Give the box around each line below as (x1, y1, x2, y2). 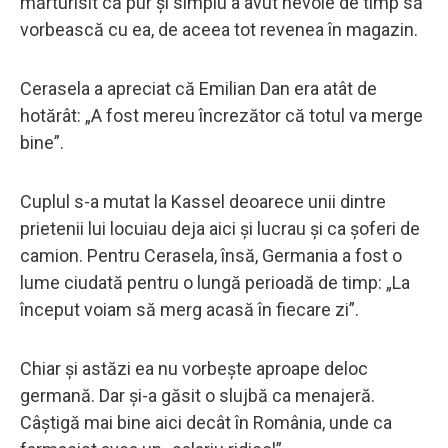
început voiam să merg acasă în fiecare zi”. (20, 298, 359, 320)
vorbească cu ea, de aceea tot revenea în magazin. (20, 18, 418, 40)
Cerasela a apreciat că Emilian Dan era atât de (20, 77, 377, 99)
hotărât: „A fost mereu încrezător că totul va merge (20, 104, 423, 126)
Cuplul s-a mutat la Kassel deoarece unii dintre (20, 190, 386, 212)
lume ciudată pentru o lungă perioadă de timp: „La (20, 271, 410, 293)
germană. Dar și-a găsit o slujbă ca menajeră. (20, 384, 375, 406)
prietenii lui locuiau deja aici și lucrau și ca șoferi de (20, 217, 420, 239)
